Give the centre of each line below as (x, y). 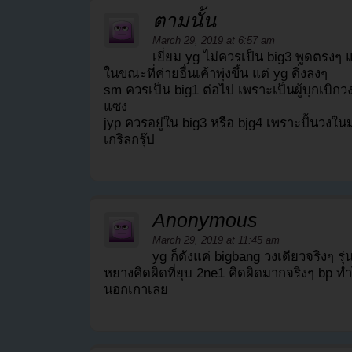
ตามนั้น (185, 20)
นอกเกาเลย (136, 289)
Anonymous (205, 220)
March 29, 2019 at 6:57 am (214, 40)
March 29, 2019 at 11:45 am (216, 240)
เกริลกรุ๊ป (129, 139)
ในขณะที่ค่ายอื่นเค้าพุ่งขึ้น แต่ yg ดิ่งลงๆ (215, 73)
